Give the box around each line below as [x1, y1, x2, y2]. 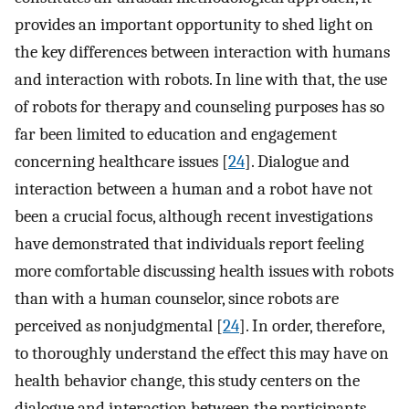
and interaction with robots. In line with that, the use [15, 68, 387, 89]
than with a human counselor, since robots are [15, 288, 339, 309]
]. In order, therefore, [239, 315, 384, 336]
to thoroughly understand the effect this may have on [15, 342, 389, 363]
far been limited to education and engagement [15, 123, 337, 144]
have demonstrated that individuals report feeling [15, 233, 364, 254]
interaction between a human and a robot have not [15, 178, 372, 199]
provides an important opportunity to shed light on [15, 14, 373, 35]
